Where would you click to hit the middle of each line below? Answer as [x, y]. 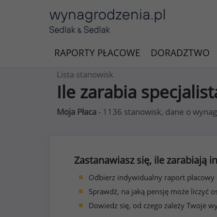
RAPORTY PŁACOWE [97, 53]
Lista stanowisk [85, 74]
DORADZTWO [180, 53]
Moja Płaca [77, 112]
